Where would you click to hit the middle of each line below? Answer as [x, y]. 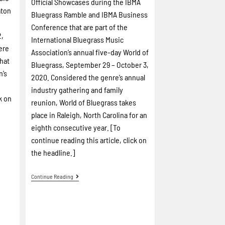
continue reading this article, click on [89, 140]
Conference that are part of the [80, 27]
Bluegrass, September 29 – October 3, [90, 65]
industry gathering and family [77, 90]
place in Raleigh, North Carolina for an [89, 115]
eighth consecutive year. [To [76, 127]
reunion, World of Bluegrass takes [84, 102]
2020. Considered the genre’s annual [88, 77]
